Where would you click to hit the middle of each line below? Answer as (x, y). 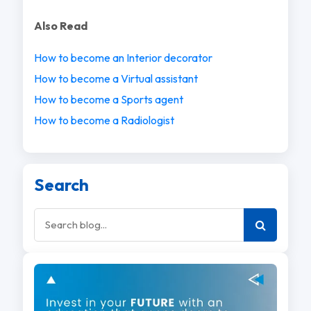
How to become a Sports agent (108, 99)
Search (61, 184)
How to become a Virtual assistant (116, 78)
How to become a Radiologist (104, 120)
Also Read (60, 25)
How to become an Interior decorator (123, 57)
